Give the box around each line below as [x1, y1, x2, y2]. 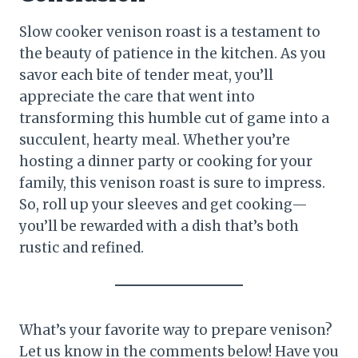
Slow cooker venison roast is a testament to [19, 22, 320, 41]
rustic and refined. [19, 238, 144, 257]
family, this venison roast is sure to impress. [19, 173, 325, 192]
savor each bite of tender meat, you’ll [19, 66, 273, 84]
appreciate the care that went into [19, 87, 255, 105]
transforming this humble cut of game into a [19, 109, 329, 127]
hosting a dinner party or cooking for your [19, 152, 312, 170]
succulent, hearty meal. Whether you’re [19, 130, 290, 149]
